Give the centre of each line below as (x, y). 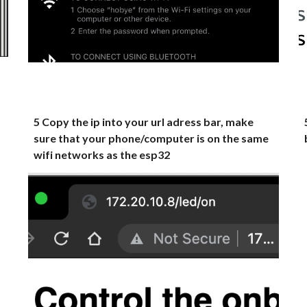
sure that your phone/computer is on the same (151, 138)
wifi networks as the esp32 (102, 155)
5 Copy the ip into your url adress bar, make (144, 122)
